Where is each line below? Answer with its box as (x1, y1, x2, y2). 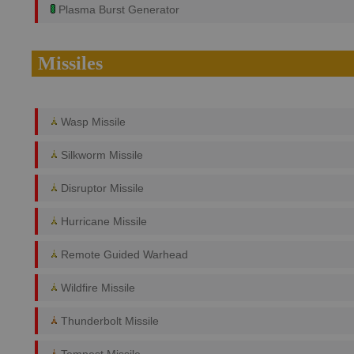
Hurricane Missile (58, 215, 147, 228)
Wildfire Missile (58, 281, 135, 294)
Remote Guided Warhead (58, 248, 188, 261)
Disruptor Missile (58, 182, 144, 194)
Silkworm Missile (58, 149, 143, 161)
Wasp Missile (58, 115, 126, 128)
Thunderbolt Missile (58, 314, 159, 327)
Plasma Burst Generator (55, 3, 179, 16)
